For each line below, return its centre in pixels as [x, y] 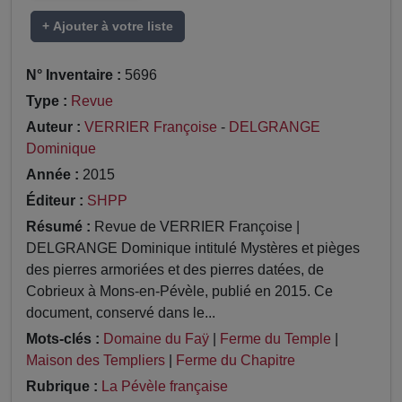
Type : [47, 100]
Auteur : [53, 127]
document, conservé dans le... [121, 312]
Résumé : [58, 226]
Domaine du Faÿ [156, 338]
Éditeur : [55, 200]
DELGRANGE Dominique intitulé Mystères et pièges [193, 248]
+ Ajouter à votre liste [108, 26]
